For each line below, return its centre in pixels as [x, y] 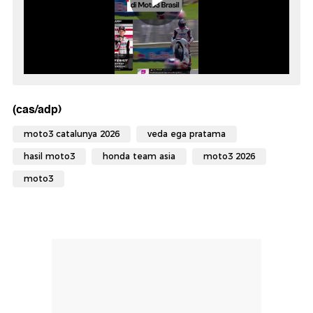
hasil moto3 [49, 156]
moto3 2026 [229, 156]
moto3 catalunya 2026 [72, 134]
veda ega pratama [187, 134]
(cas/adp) [37, 110]
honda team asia [139, 156]
